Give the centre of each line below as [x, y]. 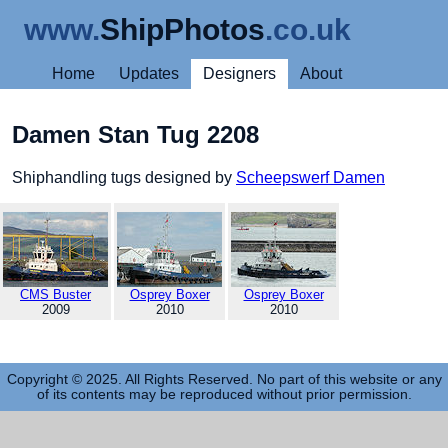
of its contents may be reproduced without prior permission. [224, 394]
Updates [149, 73]
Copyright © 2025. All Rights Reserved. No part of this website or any [224, 379]
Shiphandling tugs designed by [124, 177]
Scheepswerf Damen [310, 177]
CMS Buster [55, 294]
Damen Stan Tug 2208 [135, 134]
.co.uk [308, 29]
